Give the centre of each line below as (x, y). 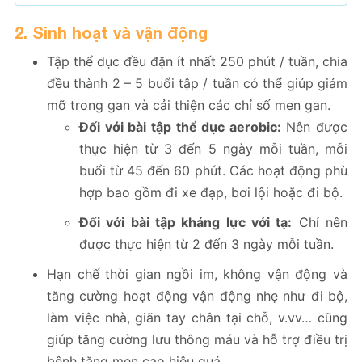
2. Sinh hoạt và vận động (111, 33)
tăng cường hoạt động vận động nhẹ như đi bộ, (197, 296)
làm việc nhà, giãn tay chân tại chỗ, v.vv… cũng (197, 318)
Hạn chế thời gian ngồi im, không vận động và (197, 274)
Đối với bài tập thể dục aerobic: (180, 127)
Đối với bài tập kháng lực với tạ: (186, 223)
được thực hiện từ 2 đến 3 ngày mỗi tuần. (206, 244)
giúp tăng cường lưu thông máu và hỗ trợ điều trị (197, 340)
